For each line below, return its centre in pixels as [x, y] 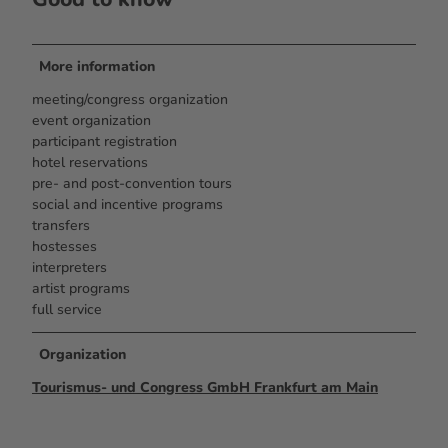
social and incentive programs [127, 205]
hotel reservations [90, 163]
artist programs [81, 289]
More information [97, 67]
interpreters [69, 268]
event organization [91, 121]
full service [67, 310]
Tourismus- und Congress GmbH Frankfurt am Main [205, 388]
